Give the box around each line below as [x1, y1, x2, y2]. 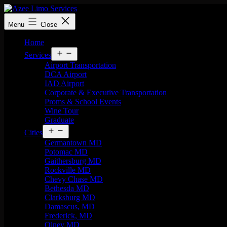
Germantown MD [45, 138, 102, 147]
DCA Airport [45, 70, 87, 79]
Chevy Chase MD [45, 175, 103, 183]
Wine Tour [45, 106, 79, 115]
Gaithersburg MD [45, 157, 101, 165]
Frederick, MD [45, 211, 92, 220]
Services [24, 51, 51, 59]
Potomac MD [45, 147, 88, 156]
